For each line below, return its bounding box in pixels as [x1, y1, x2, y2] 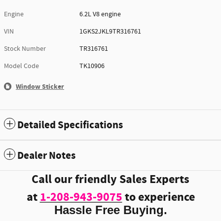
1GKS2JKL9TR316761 [79, 27, 142, 36]
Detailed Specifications [17, 118, 123, 132]
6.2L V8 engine [79, 9, 121, 19]
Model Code [4, 61, 39, 71]
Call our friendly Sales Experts [32, 171, 189, 187]
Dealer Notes [17, 148, 75, 163]
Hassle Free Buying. [54, 203, 167, 217]
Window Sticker [16, 81, 64, 91]
